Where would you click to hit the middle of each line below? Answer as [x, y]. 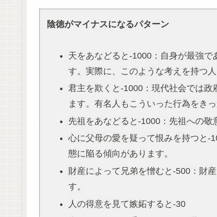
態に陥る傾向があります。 [120, 154]
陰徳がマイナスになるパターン [108, 24]
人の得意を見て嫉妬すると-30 [127, 204]
